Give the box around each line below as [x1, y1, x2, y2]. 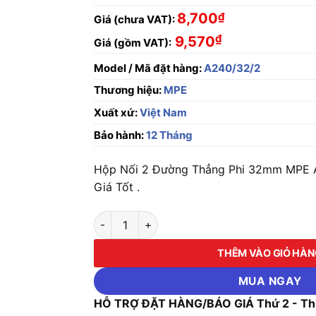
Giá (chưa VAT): [94, 12, 176, 26]
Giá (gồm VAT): [94, 36, 172, 49]
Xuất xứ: [94, 106, 138, 119]
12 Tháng [144, 128, 193, 142]
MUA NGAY [238, 274, 302, 288]
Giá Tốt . [94, 180, 140, 194]
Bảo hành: [94, 128, 145, 142]
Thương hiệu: [94, 83, 164, 97]
